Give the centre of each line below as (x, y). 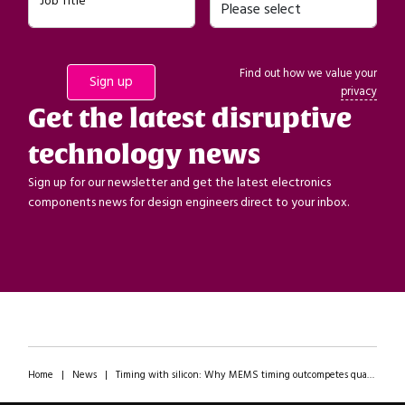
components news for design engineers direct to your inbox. (188, 202)
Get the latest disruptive (189, 118)
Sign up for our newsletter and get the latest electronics (179, 183)
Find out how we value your (309, 73)
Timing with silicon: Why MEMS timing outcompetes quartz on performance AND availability (241, 375)
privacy (359, 91)
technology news (144, 155)
